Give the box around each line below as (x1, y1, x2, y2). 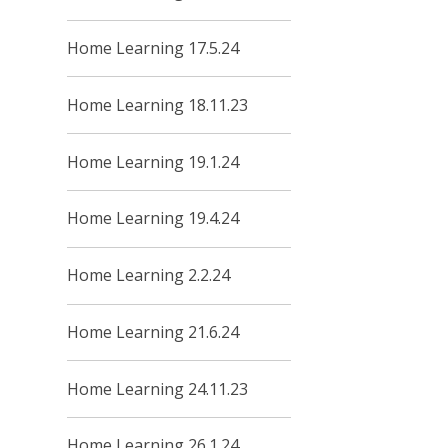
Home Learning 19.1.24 (67, 150, 240, 173)
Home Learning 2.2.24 (67, 264, 231, 287)
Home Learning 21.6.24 (67, 320, 240, 343)
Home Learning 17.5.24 (67, 37, 240, 60)
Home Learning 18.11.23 (67, 93, 249, 116)
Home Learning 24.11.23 (67, 377, 249, 400)
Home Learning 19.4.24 (67, 207, 240, 230)
